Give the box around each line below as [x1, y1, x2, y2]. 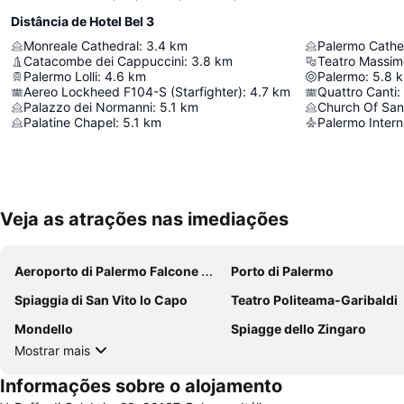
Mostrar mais [14, 342, 90, 358]
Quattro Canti [317, 84, 397, 100]
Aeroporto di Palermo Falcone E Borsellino [14, 263, 201, 280]
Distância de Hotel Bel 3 [11, 14, 154, 30]
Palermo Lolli [23, 69, 97, 85]
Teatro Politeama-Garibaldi [231, 292, 398, 308]
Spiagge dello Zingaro [231, 321, 366, 337]
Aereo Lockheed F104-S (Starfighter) [23, 84, 243, 100]
